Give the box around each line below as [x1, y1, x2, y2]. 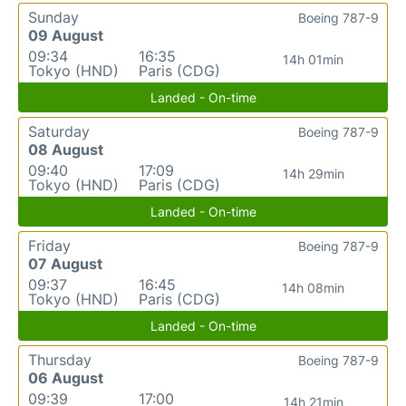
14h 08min [282, 279, 345, 295]
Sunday [28, 7, 79, 26]
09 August [28, 25, 103, 44]
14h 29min [282, 165, 344, 181]
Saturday [28, 121, 90, 140]
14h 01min [283, 51, 344, 67]
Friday [28, 236, 71, 255]
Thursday [28, 350, 92, 369]
